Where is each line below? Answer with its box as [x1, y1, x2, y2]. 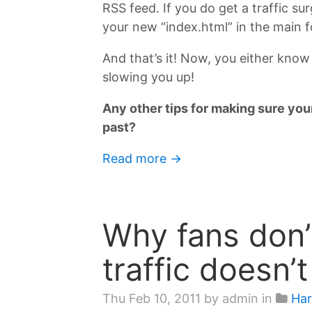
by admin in [201, 291, 276, 306]
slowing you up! [102, 69, 194, 84]
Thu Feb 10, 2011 [102, 291, 201, 306]
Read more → [102, 150, 182, 166]
